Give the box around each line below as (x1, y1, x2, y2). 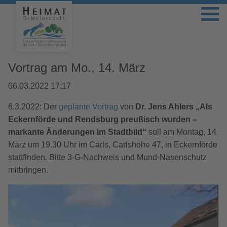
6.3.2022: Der (8, 102, 59, 111)
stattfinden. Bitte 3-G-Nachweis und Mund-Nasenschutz (8, 153, 207, 162)
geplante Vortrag (59, 102, 118, 111)
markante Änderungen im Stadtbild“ (8, 128, 148, 136)
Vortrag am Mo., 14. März (8, 61, 145, 74)
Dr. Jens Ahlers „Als (135, 102, 212, 111)
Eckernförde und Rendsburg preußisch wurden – (8, 115, 197, 124)
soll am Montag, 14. (148, 128, 218, 136)
